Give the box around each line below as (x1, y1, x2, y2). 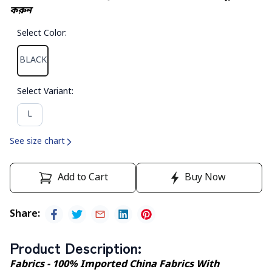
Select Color (17, 28, 65, 40)
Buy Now (185, 171, 226, 185)
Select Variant (17, 86, 72, 98)
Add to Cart (57, 171, 108, 185)
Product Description (10, 237, 138, 259)
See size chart (10, 136, 65, 148)
